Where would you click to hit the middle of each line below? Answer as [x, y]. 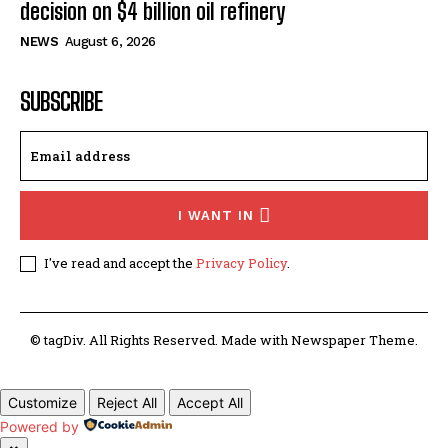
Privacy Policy [241, 262]
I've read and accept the [120, 262]
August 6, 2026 [110, 41]
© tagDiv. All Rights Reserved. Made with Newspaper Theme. [224, 339]
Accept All [210, 402]
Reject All [127, 402]
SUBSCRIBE [61, 101]
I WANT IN [215, 215]
